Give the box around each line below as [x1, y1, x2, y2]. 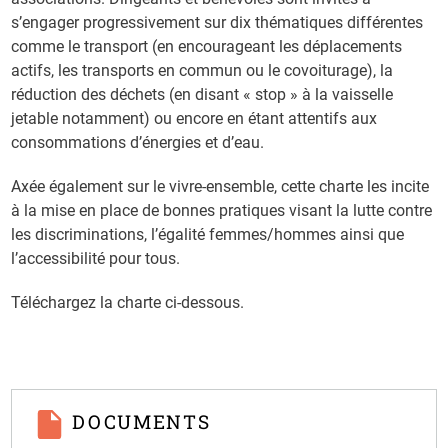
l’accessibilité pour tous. [11, 248, 181, 268]
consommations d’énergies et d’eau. [11, 132, 265, 152]
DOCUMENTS [72, 408, 211, 434]
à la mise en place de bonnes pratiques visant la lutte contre [11, 200, 433, 220]
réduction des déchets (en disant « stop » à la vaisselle [11, 84, 394, 104]
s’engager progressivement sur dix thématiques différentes [11, 12, 424, 32]
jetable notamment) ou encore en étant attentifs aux [11, 108, 378, 128]
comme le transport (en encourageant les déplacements [11, 36, 403, 56]
